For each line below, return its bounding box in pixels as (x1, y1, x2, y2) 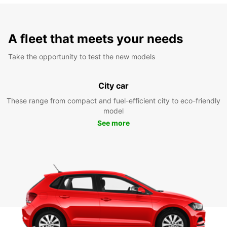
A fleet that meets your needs (8, 31, 183, 46)
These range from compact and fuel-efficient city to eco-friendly (7, 96, 220, 105)
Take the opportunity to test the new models (8, 52, 155, 61)
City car (98, 80, 129, 91)
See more (97, 118, 130, 127)
